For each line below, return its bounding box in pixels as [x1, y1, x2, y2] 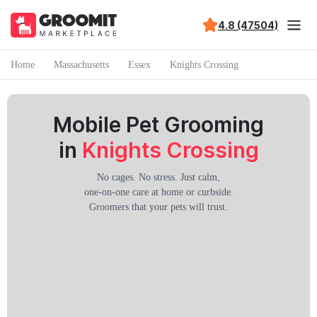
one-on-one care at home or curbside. [83, 187, 234, 197]
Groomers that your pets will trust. [89, 202, 228, 212]
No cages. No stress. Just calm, [97, 172, 220, 183]
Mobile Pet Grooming [53, 112, 264, 137]
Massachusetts [54, 59, 109, 70]
